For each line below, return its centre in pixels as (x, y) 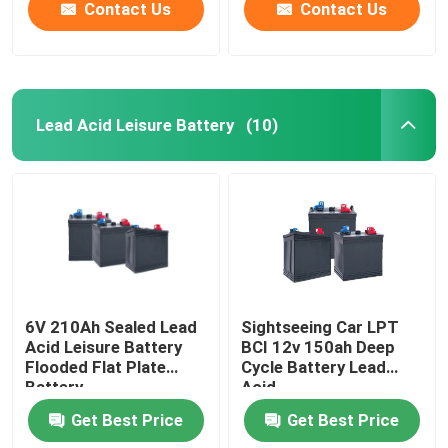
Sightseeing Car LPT (320, 327)
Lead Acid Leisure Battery (134, 124)
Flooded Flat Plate (96, 367)
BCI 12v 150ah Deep (318, 347)
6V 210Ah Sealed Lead (111, 327)
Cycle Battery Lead (314, 367)
